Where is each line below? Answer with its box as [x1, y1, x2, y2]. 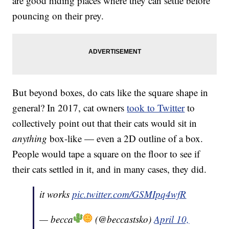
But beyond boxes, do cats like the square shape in [12, 86, 209, 99]
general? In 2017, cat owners [12, 101, 127, 114]
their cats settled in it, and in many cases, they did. [12, 163, 207, 176]
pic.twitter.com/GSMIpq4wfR [72, 188, 187, 201]
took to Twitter [127, 101, 185, 114]
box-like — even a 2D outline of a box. [47, 132, 203, 145]
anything [12, 132, 48, 145]
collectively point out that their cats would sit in [12, 117, 197, 130]
